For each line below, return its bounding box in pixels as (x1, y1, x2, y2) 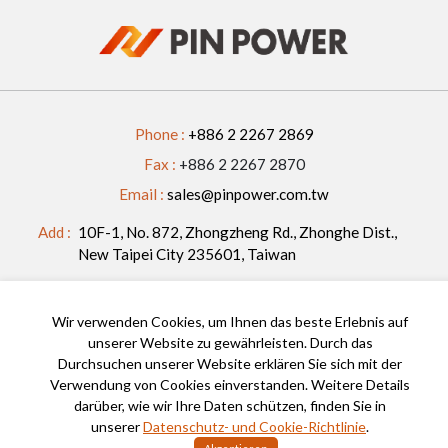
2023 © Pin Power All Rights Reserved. (93, 372, 355, 391)
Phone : (134, 125, 188, 144)
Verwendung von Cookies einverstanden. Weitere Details (50, 376, 410, 393)
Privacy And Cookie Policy (147, 399, 301, 416)
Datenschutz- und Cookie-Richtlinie (143, 418, 366, 435)
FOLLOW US (143, 292, 259, 317)
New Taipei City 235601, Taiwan (77, 245, 296, 264)
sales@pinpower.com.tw (167, 185, 329, 204)
